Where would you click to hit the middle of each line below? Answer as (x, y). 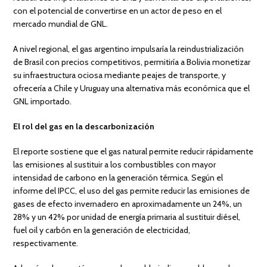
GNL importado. (43, 101)
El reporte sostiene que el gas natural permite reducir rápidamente (133, 151)
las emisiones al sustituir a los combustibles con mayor (115, 164)
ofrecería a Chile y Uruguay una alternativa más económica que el (132, 88)
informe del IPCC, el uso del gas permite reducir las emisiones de (132, 190)
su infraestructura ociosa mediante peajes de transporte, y (120, 75)
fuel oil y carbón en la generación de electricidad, (102, 230)
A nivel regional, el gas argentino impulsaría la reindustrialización (129, 49)
